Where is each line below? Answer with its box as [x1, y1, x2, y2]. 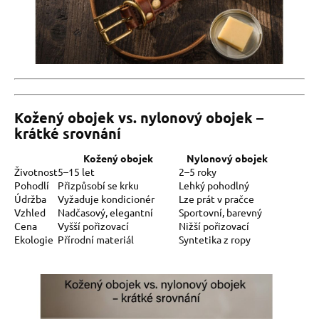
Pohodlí [14, 178, 49, 192]
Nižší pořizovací [179, 219, 249, 232]
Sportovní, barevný [179, 205, 262, 219]
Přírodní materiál [58, 232, 134, 246]
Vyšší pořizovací [58, 219, 129, 232]
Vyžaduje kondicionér [58, 192, 155, 205]
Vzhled [14, 205, 46, 219]
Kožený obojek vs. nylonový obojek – [14, 108, 263, 127]
